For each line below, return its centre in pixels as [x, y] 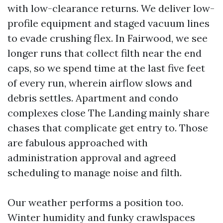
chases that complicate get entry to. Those [108, 128]
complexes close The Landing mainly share [109, 113]
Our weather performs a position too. [95, 202]
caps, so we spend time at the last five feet [106, 68]
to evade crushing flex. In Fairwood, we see [108, 38]
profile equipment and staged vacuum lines [109, 23]
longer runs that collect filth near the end [105, 53]
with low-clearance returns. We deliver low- [111, 8]
